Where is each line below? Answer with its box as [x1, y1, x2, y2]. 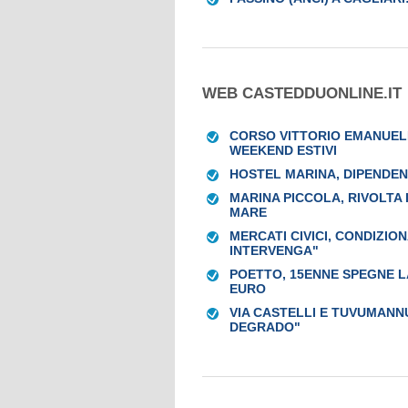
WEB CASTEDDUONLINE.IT [202, 85, 402, 102]
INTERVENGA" [229, 243, 319, 258]
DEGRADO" [229, 320, 301, 334]
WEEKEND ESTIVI [229, 143, 337, 158]
